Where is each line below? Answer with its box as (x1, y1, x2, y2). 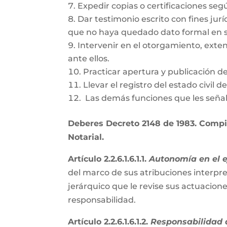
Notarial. (68, 132, 104, 142)
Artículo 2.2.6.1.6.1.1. (68, 154, 149, 164)
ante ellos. (68, 54, 110, 63)
